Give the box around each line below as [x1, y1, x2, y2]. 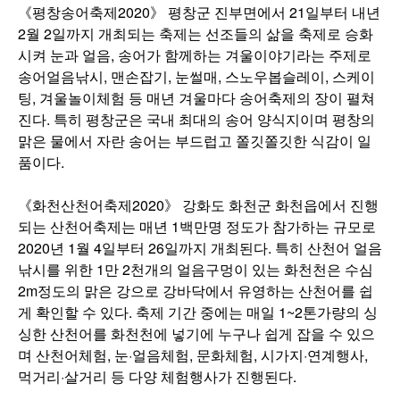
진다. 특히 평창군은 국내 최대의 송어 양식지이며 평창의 [18, 109, 375, 129]
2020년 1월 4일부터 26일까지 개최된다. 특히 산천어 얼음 [18, 237, 382, 258]
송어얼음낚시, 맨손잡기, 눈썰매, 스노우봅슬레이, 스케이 [18, 66, 375, 87]
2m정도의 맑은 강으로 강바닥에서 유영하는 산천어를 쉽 [18, 280, 373, 301]
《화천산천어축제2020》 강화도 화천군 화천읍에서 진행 [18, 195, 379, 215]
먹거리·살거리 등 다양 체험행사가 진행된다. [18, 366, 300, 387]
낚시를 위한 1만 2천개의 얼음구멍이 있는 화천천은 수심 [18, 259, 373, 279]
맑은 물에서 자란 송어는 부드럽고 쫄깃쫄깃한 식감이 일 [18, 130, 371, 151]
